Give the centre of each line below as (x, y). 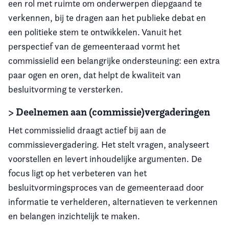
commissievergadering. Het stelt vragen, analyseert (109, 144)
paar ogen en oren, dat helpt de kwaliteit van (95, 75)
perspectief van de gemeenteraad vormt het (94, 46)
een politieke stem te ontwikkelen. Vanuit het (95, 32)
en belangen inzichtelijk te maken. (74, 216)
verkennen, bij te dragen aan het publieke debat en (107, 18)
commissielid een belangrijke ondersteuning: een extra (114, 61)
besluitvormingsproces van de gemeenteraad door (106, 187)
